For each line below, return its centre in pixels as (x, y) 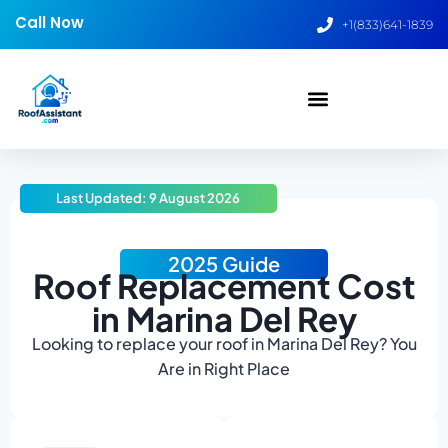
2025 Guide (223, 263)
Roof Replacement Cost (224, 285)
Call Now (49, 22)
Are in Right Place (224, 368)
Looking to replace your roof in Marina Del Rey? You (224, 343)
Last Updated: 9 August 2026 (148, 198)
